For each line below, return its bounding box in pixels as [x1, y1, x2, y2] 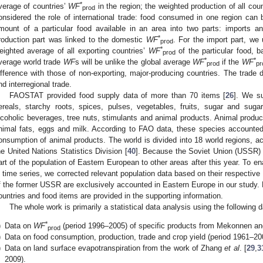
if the [220, 57, 242, 66]
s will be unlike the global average [75, 57, 193, 66]
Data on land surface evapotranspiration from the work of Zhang [5, 243, 225, 252]
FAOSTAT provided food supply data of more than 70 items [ [9, 90, 226, 100]
